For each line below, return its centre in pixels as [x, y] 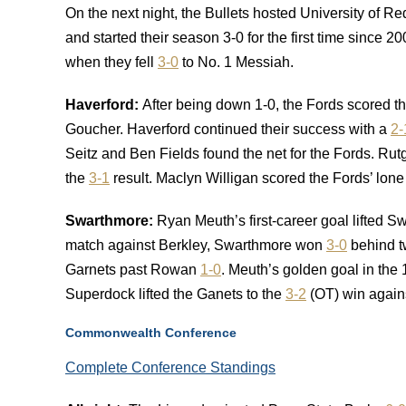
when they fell [111, 62]
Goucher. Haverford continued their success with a [228, 129]
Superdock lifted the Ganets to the [175, 294]
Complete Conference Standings [170, 367]
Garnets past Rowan [133, 270]
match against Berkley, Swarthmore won [196, 245]
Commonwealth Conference [153, 333]
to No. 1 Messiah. [236, 62]
